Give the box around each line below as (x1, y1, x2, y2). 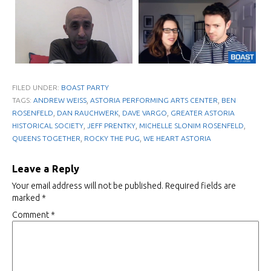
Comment (12, 209, 51, 220)
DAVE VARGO (122, 108, 167, 117)
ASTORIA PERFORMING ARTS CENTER (90, 96, 218, 104)
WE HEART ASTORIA (143, 134, 211, 142)
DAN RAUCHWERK (57, 108, 119, 117)
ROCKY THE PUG (84, 134, 140, 142)
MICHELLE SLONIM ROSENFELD (139, 121, 244, 129)
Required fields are (165, 180, 236, 191)
